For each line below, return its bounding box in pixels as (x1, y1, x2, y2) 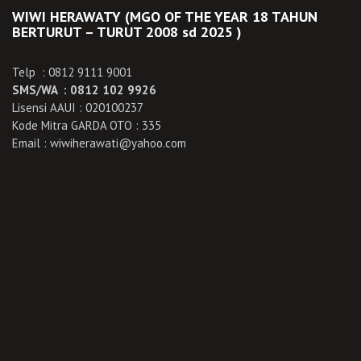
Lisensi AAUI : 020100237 (12, 100, 143, 115)
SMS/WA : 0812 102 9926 (12, 82, 156, 98)
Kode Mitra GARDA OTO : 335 (12, 118, 161, 133)
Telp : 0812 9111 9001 (12, 64, 132, 80)
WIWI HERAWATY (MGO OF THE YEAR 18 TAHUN (12, 7, 317, 26)
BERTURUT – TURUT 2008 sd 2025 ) (12, 23, 242, 41)
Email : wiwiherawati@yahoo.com (12, 135, 186, 151)
